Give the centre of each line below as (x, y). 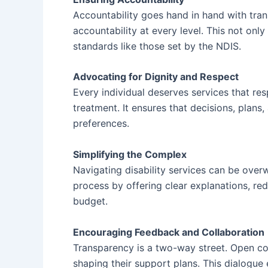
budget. (90, 201)
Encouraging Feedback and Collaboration (169, 232)
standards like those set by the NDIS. (157, 46)
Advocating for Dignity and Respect (156, 77)
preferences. (101, 124)
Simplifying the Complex (130, 154)
